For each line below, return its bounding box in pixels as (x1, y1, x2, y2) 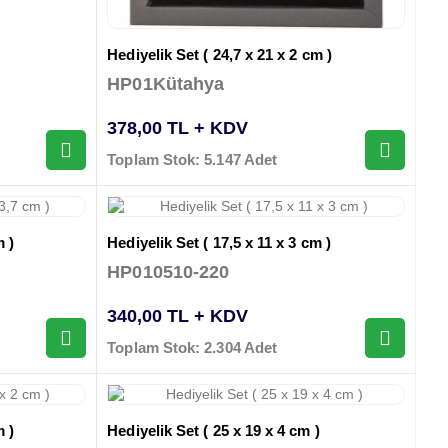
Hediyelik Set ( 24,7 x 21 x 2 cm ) (107, 45, 332, 63)
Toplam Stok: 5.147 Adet (107, 151, 278, 169)
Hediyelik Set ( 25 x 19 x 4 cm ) (107, 422, 320, 440)
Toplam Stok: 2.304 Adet (107, 339, 278, 357)
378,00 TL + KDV (107, 118, 249, 139)
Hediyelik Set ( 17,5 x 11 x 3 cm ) (107, 234, 331, 252)
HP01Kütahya (107, 74, 225, 95)
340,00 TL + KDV (107, 306, 249, 327)
